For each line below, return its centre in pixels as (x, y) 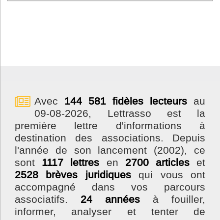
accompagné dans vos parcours (110, 187)
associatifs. (48, 199)
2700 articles (157, 162)
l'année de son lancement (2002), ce (110, 150)
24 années (110, 199)
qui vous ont (168, 175)
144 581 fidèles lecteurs (126, 101)
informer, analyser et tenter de (110, 211)
